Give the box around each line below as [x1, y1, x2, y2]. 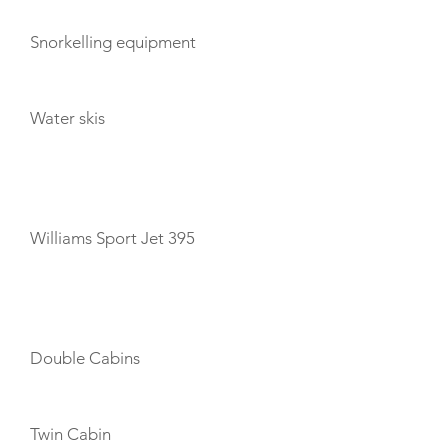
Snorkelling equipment [30, 32, 196, 52]
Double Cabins [30, 348, 140, 368]
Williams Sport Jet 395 [30, 228, 195, 248]
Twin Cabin [30, 424, 111, 444]
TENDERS [30, 174, 104, 193]
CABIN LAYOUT [30, 294, 145, 313]
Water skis [30, 108, 105, 128]
